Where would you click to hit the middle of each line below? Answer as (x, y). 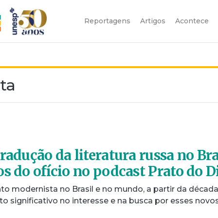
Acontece (192, 21)
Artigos (153, 21)
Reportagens (107, 21)
